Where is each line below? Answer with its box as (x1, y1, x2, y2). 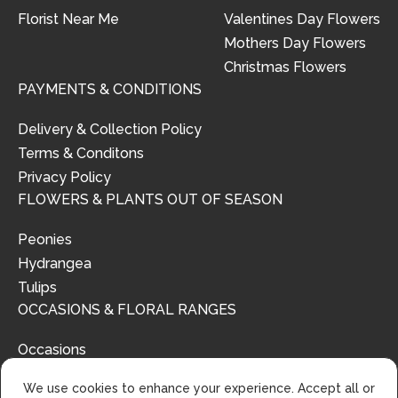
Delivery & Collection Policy (18, 121, 202, 139)
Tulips (18, 279, 57, 297)
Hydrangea (18, 255, 92, 273)
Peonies (18, 231, 72, 249)
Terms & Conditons (18, 145, 144, 163)
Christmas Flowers (224, 59, 346, 76)
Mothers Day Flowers (224, 35, 366, 52)
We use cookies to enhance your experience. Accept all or (23, 381, 375, 395)
